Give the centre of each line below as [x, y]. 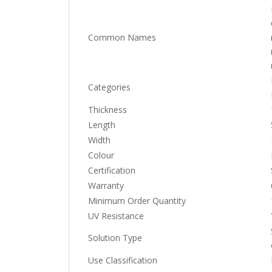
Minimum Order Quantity [137, 200]
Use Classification [123, 260]
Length [102, 124]
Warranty [106, 185]
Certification [112, 170]
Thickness [108, 109]
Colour [101, 155]
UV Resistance [116, 216]
